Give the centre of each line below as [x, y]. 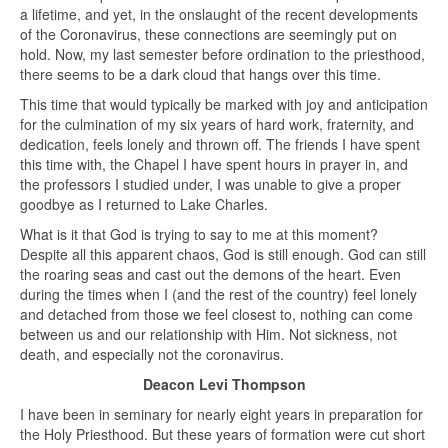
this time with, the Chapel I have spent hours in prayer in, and [214, 163]
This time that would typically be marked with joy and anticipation [224, 103]
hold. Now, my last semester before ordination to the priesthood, [222, 53]
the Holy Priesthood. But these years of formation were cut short [222, 433]
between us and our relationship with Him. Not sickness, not [208, 333]
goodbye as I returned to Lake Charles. [144, 203]
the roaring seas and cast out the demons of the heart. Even [210, 273]
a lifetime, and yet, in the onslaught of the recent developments [219, 13]
